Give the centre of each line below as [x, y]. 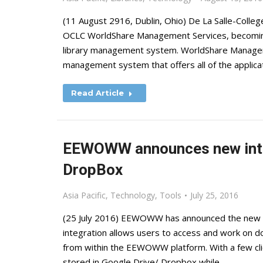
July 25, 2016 [214, 195]
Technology [133, 195]
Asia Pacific [84, 195]
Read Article [97, 93]
